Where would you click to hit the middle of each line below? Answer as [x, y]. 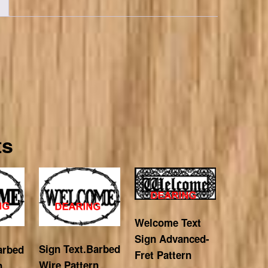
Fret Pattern [163, 255]
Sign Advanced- [172, 239]
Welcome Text [167, 223]
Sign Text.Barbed [79, 249]
